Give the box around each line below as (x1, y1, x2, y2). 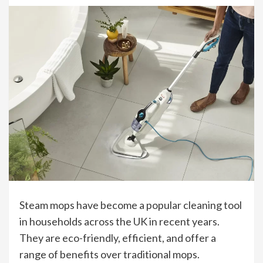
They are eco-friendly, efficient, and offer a (19, 231, 216, 245)
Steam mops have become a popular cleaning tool (19, 198, 242, 212)
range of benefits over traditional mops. (19, 248, 200, 261)
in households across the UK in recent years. (19, 215, 220, 228)
